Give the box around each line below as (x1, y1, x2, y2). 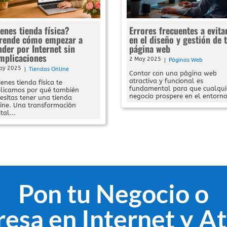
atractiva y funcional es (129, 77, 203, 85)
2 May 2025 (129, 56, 161, 63)
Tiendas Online (28, 66, 69, 73)
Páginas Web (169, 57, 203, 64)
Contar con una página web (129, 69, 217, 78)
